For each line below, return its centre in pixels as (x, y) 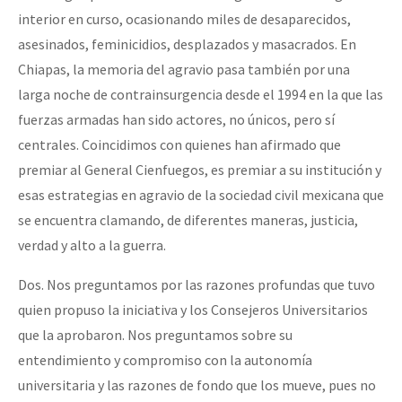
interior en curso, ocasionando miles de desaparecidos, (184, 18)
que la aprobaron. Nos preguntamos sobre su (155, 334)
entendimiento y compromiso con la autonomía (165, 359)
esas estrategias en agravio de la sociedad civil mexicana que (201, 194)
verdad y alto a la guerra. (92, 245)
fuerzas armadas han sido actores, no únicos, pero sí (176, 119)
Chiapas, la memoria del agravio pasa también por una (184, 69)
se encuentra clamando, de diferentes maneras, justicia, (188, 219)
